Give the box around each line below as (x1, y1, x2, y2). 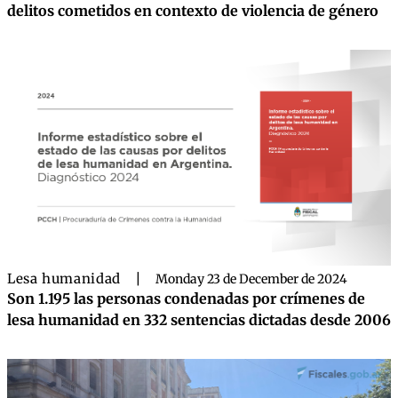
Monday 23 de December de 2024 (155, 270, 347, 287)
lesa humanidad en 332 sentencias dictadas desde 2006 (7, 310, 391, 329)
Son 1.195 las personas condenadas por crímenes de (7, 289, 365, 307)
